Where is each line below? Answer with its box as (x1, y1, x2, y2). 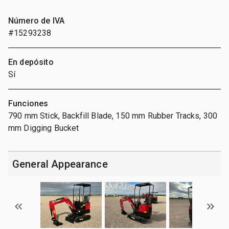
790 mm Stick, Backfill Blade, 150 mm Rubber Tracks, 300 (8, 110, 218, 121)
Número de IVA (8, 15, 64, 26)
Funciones (8, 98, 49, 108)
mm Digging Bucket (8, 123, 79, 133)
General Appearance (12, 157, 108, 170)
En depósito (8, 57, 54, 67)
